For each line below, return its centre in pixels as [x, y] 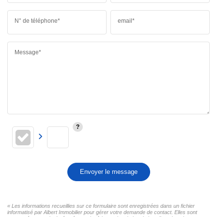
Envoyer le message [108, 171]
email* [126, 21]
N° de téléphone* [37, 21]
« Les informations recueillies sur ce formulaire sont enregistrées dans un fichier [101, 206]
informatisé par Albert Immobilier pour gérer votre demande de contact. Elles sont [102, 212]
